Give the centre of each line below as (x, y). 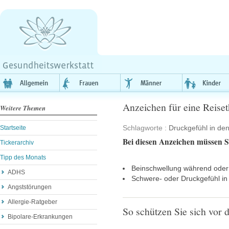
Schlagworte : (146, 128)
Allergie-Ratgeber (32, 202)
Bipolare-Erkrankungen (40, 217)
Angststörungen (30, 187)
